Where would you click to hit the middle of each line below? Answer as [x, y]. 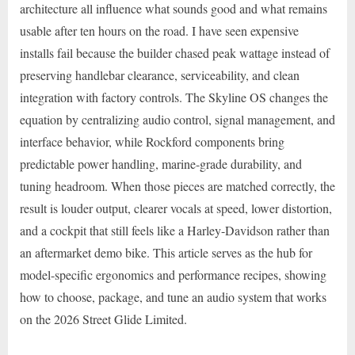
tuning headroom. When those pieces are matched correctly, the [177, 185]
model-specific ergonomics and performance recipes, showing [173, 274]
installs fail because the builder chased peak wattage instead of [175, 52]
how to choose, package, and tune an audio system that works [173, 296]
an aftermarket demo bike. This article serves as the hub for [166, 252]
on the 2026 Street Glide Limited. [103, 319]
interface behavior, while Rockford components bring [152, 141]
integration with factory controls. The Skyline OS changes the [174, 97]
